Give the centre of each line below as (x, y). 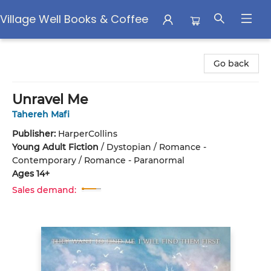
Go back (231, 64)
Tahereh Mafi (41, 114)
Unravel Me (50, 100)
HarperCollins (88, 134)
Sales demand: (44, 190)
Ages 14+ (31, 174)
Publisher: (35, 134)
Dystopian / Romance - (156, 147)
